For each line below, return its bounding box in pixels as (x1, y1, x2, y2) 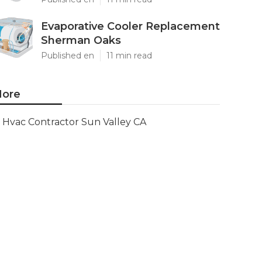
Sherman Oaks (41, 34, 121, 47)
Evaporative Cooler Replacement (41, 20, 220, 33)
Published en (41, 50, 94, 61)
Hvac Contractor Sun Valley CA (2, 116, 146, 127)
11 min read (106, 50, 152, 61)
